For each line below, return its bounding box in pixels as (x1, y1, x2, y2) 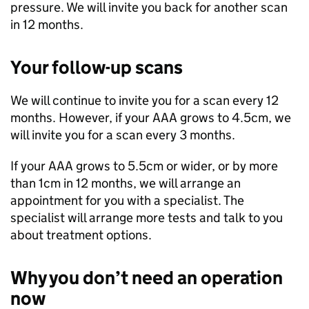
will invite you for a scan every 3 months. (10, 127, 235, 143)
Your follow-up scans (10, 56, 183, 79)
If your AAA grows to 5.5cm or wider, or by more (10, 158, 278, 174)
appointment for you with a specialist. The (10, 192, 244, 208)
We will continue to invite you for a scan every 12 (10, 92, 279, 108)
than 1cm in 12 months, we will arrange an (10, 175, 241, 191)
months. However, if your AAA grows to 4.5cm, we (10, 110, 291, 126)
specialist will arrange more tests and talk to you (10, 210, 283, 226)
